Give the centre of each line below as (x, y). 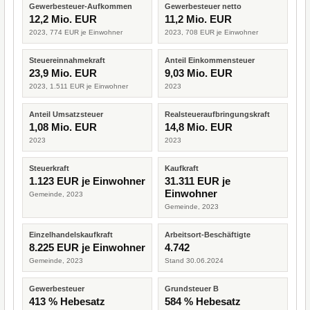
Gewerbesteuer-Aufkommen (81, 6)
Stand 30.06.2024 (194, 261)
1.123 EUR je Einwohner (87, 181)
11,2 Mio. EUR (198, 19)
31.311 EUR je (198, 181)
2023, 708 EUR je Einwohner (211, 32)
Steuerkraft (49, 168)
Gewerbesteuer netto (203, 6)
